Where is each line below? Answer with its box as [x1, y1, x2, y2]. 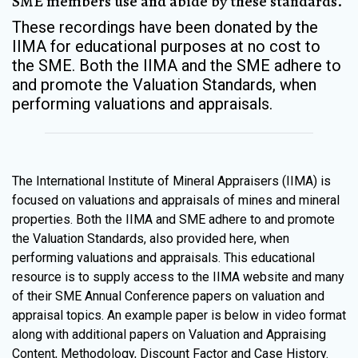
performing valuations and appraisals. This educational [12, 250, 315, 265]
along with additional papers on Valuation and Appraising [12, 327, 326, 342]
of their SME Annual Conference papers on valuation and [12, 288, 324, 304]
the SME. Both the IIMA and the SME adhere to [12, 56, 341, 75]
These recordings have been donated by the [12, 18, 318, 37]
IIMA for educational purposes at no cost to [12, 37, 320, 56]
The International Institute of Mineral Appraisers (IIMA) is [12, 173, 331, 189]
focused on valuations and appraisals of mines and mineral [12, 193, 340, 208]
